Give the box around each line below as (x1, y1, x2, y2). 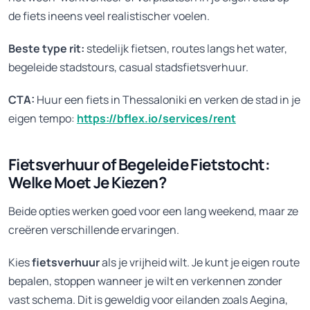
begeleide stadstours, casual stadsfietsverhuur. (8, 60, 248, 75)
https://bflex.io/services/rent (77, 111, 236, 127)
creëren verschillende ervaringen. (8, 222, 179, 238)
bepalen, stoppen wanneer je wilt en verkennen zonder (8, 273, 282, 289)
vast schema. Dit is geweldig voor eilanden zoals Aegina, (8, 292, 288, 308)
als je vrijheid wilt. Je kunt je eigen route (100, 255, 300, 271)
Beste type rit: (8, 41, 84, 57)
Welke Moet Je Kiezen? (8, 172, 167, 194)
